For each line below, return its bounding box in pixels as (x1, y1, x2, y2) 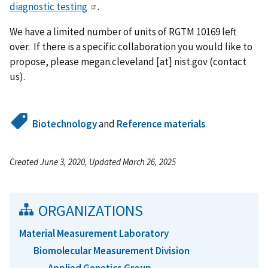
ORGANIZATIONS (38, 200, 143, 220)
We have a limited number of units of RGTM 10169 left (10, 25, 236, 38)
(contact (208, 54, 246, 68)
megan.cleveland (81, 54, 154, 68)
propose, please (10, 54, 81, 68)
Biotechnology (32, 117, 98, 130)
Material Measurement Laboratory (19, 226, 169, 240)
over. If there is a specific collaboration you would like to (10, 39, 252, 53)
